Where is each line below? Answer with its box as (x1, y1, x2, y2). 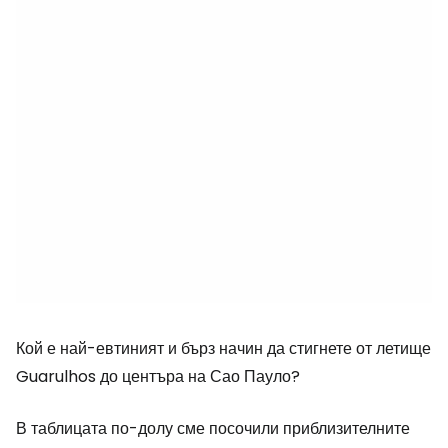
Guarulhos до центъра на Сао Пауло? (16, 365, 300, 388)
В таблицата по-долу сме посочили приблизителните (16, 417, 410, 440)
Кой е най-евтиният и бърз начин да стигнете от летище (16, 337, 431, 360)
